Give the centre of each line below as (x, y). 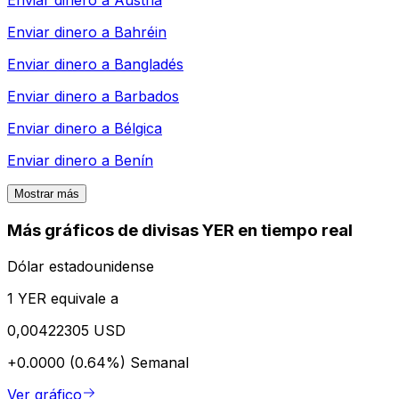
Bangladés (149, 65)
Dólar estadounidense (81, 266)
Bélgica (138, 129)
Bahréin (140, 33)
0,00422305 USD (66, 330)
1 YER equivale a (63, 298)
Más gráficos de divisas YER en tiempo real (180, 231)
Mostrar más (47, 194)
